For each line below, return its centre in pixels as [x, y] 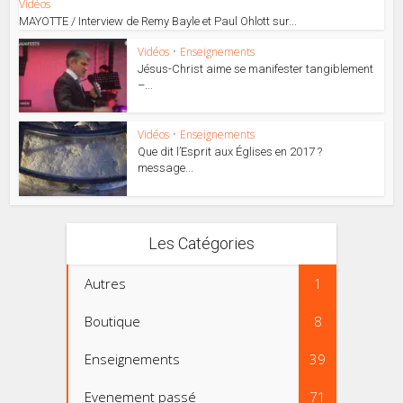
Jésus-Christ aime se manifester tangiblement [256, 68]
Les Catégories [201, 244]
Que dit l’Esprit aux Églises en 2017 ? [230, 152]
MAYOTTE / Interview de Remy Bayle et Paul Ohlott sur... [158, 21]
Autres [105, 284]
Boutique [112, 322]
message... [166, 168]
